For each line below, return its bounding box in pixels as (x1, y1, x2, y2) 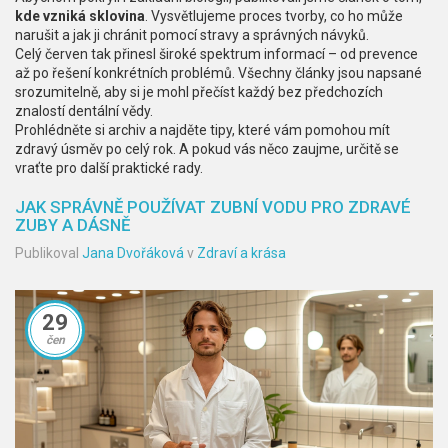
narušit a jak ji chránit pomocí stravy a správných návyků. (15, 27, 369, 43)
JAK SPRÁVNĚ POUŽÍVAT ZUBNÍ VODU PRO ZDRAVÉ (15, 197, 411, 217)
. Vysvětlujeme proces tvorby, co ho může (145, 8, 403, 24)
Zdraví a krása (197, 245, 286, 261)
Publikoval (15, 245, 82, 261)
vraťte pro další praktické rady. (15, 160, 203, 176)
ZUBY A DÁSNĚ (15, 215, 130, 235)
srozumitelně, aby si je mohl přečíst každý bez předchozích (15, 84, 383, 100)
